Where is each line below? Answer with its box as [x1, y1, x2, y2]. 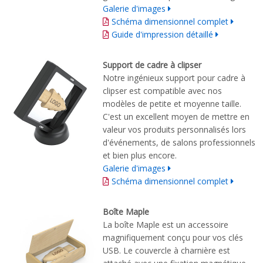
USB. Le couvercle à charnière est [103, 244, 230, 256]
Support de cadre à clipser [103, 59, 204, 70]
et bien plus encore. [103, 149, 177, 161]
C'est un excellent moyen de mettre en [103, 110, 249, 122]
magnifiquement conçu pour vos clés [103, 231, 243, 243]
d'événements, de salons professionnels [103, 136, 255, 148]
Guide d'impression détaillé [112, 28, 215, 40]
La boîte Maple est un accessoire [103, 218, 228, 230]
